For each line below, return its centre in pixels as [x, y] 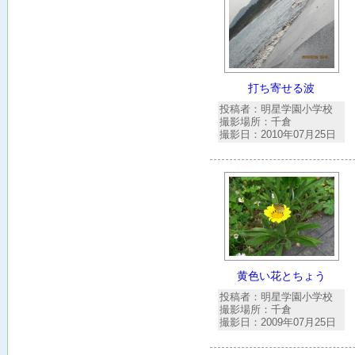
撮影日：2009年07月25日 [278, 322]
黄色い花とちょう [281, 276]
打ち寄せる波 [281, 88]
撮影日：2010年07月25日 [278, 134]
